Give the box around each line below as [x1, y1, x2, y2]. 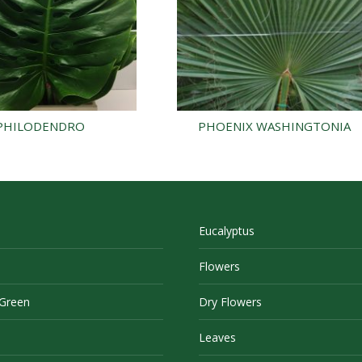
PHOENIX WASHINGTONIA [197, 118, 351, 135]
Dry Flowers [199, 294, 262, 310]
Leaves [199, 330, 236, 346]
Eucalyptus [199, 223, 255, 239]
